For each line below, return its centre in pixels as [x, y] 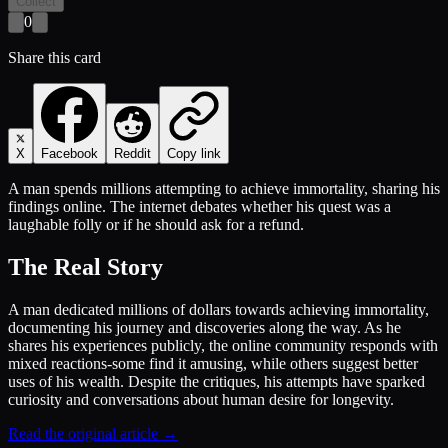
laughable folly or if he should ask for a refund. [156, 224]
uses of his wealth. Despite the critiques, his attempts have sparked [216, 381]
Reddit [132, 153]
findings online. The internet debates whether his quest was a [199, 206]
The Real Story [85, 266]
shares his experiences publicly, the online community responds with [223, 345]
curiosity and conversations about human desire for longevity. [201, 399]
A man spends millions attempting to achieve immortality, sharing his [224, 188]
